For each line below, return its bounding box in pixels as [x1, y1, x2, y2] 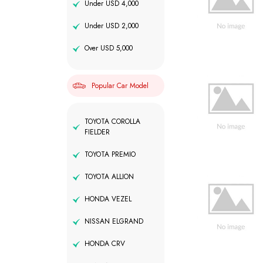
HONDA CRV [85, 238, 125, 249]
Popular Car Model [92, 80, 149, 91]
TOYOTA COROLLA [84, 116, 140, 127]
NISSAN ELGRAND [85, 215, 143, 227]
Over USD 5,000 [85, 42, 133, 53]
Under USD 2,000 [85, 20, 139, 31]
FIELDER [84, 126, 110, 137]
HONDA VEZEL [85, 193, 131, 204]
